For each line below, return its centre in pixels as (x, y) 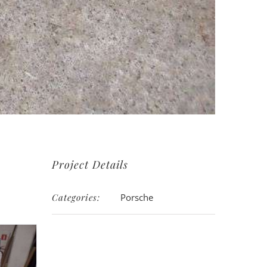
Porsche (137, 198)
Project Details (90, 165)
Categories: (76, 198)
